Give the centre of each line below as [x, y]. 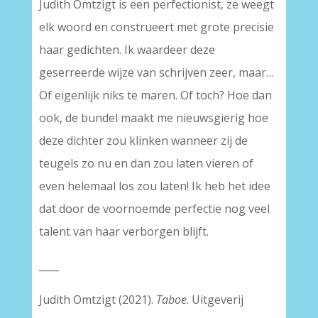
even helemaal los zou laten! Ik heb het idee [154, 186]
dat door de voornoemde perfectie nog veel [154, 209]
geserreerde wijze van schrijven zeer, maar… [156, 72]
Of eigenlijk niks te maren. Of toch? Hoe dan [155, 95]
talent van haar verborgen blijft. [124, 231]
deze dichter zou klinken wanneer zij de [143, 141]
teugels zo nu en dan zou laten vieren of [146, 163]
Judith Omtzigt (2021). [97, 300]
